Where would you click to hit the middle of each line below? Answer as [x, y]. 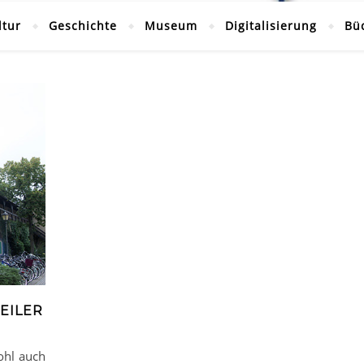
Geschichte [82, 26]
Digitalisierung [271, 26]
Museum [171, 26]
